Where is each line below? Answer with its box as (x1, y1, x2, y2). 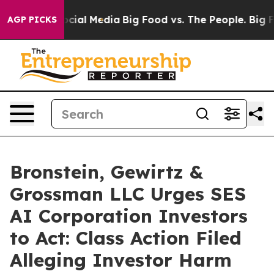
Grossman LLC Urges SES (10, 182, 246, 206)
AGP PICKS (7, 14, 57, 25)
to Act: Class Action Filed (10, 226, 242, 250)
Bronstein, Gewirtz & (10, 160, 203, 183)
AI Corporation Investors (10, 204, 248, 228)
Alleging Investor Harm (10, 248, 232, 272)
